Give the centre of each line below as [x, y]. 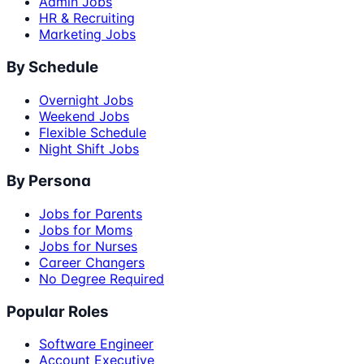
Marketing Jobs [87, 35]
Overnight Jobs [86, 100]
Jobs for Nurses [88, 247]
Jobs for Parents [91, 214]
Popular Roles [58, 311]
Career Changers [92, 263]
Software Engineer [96, 344]
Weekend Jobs [84, 116]
